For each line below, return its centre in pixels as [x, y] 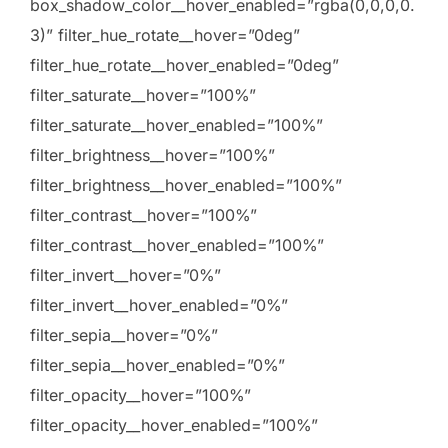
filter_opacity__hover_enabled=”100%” [174, 425]
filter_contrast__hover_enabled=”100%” [177, 245]
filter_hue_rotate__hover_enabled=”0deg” [184, 65]
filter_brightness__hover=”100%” [152, 155]
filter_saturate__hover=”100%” [143, 95]
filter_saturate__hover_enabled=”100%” [176, 125]
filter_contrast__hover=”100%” [143, 215]
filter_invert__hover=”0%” [125, 275]
